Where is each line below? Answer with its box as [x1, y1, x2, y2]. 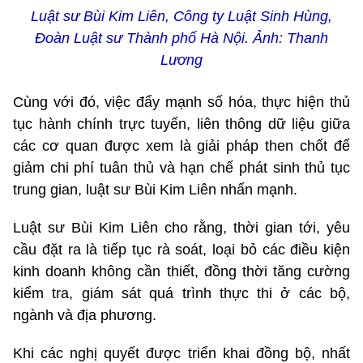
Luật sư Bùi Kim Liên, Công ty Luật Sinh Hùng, [31, 8, 332, 25]
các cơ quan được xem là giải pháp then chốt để [13, 138, 350, 155]
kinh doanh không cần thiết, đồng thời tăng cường [13, 263, 350, 280]
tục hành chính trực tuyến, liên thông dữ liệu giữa [13, 116, 350, 133]
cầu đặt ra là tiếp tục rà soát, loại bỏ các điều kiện [13, 241, 350, 258]
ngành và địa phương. [13, 307, 156, 324]
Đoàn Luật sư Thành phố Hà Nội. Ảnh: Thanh [35, 30, 328, 47]
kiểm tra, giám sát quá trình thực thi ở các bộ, [13, 285, 350, 302]
